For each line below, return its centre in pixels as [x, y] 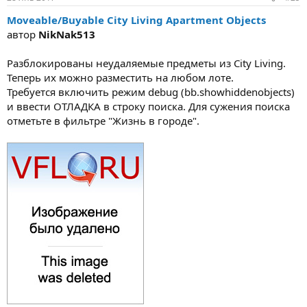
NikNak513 [67, 34]
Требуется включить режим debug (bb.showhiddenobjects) [151, 91]
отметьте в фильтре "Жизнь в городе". [103, 120]
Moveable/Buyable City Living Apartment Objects [136, 20]
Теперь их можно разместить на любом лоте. [120, 77]
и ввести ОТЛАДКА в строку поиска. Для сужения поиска [148, 106]
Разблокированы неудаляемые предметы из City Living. [146, 63]
